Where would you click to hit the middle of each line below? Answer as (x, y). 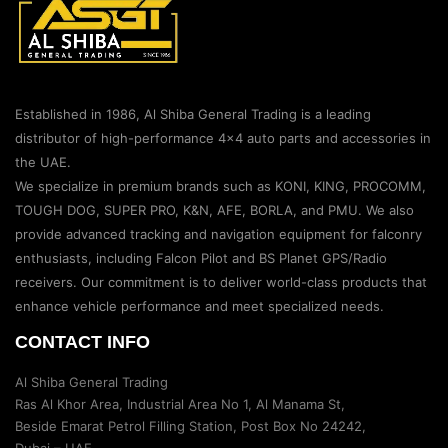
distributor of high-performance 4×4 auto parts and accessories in (223, 137)
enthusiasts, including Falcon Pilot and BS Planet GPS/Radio (201, 257)
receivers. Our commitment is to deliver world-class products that (221, 281)
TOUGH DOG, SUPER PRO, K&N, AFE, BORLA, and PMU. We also (214, 209)
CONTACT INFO (82, 341)
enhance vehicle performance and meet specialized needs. (199, 305)
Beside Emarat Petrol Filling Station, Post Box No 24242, (190, 425)
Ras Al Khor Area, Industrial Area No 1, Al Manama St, (180, 403)
